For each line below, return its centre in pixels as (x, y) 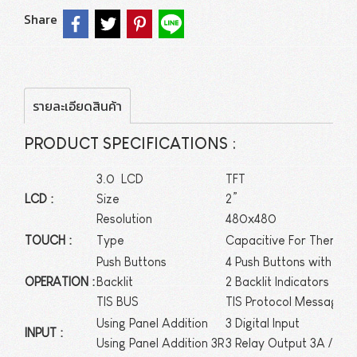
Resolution (124, 219)
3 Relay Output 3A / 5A (288, 343)
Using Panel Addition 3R (160, 343)
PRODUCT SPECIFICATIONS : (130, 143)
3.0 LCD (120, 179)
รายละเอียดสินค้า (77, 106)
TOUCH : (48, 240)
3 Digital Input (263, 323)
